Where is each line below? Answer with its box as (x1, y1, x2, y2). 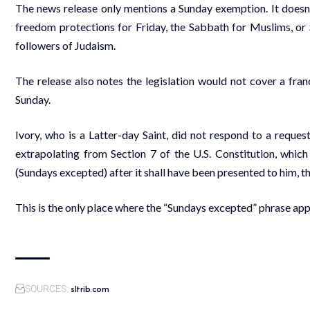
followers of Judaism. (15, 38, 116, 52)
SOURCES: (25, 282, 69, 294)
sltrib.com (71, 282, 109, 295)
